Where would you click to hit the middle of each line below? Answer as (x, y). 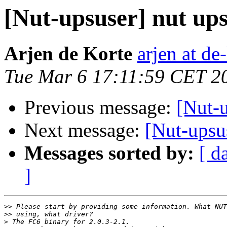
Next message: (85, 130)
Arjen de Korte (68, 54)
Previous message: (100, 107)
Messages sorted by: (109, 153)
